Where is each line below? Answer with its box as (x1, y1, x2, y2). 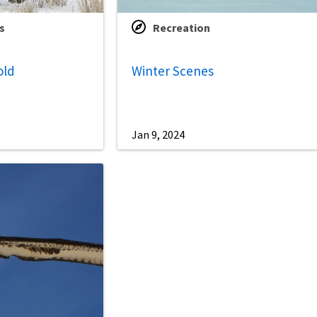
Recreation (153, 21, 211, 35)
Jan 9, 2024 (132, 127, 185, 142)
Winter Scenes (132, 62, 214, 79)
